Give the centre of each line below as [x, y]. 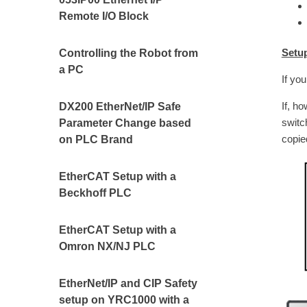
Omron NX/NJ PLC [108, 246]
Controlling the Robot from [129, 53]
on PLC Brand [96, 139]
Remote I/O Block [104, 16]
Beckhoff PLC [96, 193]
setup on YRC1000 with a [124, 300]
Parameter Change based [125, 123]
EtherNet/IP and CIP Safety [128, 283]
